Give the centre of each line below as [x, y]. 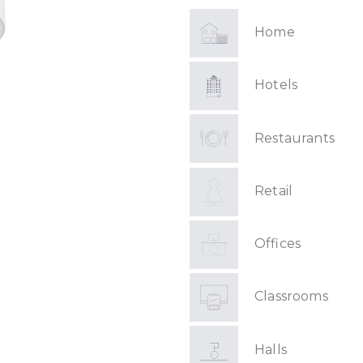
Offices [278, 244]
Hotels [276, 85]
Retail [274, 190]
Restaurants [295, 138]
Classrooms [291, 297]
